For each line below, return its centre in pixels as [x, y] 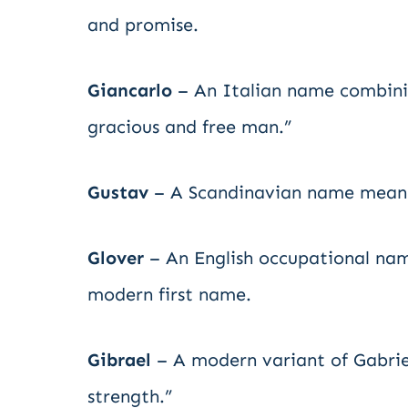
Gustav [118, 192]
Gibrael [119, 360]
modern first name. [169, 294]
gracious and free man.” [189, 127]
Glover [116, 258]
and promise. [143, 25]
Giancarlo [130, 90]
